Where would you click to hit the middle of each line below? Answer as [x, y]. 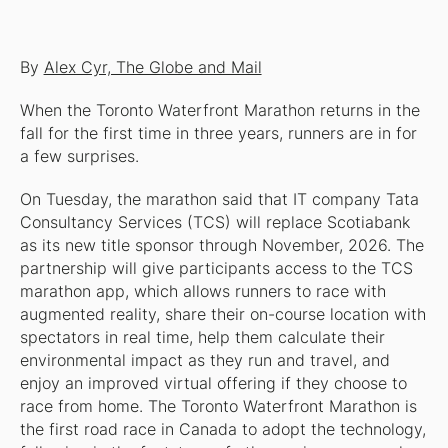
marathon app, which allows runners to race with [202, 292]
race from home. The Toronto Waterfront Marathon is [218, 407]
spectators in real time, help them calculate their [202, 338]
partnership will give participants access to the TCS [216, 269]
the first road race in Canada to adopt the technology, [222, 430]
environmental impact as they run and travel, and [204, 361]
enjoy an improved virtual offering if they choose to [213, 384]
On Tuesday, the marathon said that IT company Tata [219, 200]
